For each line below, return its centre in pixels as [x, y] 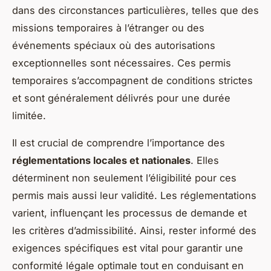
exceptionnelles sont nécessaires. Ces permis [122, 63]
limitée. [29, 115]
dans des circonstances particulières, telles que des [135, 10]
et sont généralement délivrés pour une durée [121, 98]
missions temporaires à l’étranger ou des [108, 28]
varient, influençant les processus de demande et [129, 213]
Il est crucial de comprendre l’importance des [119, 142]
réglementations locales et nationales [101, 160]
